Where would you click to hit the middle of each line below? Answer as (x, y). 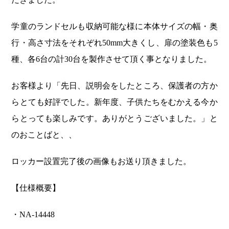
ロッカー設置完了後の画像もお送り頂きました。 (101, 162)
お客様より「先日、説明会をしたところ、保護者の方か (114, 86)
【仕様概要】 (36, 188)
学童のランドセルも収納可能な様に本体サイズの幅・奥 (114, 27)
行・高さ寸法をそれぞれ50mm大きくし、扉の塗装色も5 (114, 43)
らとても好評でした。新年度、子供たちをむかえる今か (114, 102)
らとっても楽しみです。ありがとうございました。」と (114, 119)
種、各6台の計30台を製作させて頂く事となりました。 (112, 59)
